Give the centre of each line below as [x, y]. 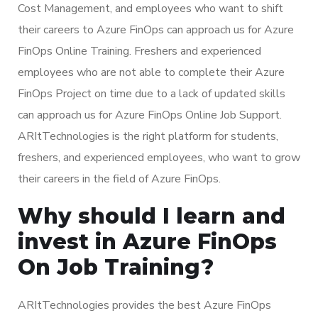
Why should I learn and [152, 216]
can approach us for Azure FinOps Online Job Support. [150, 115]
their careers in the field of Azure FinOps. [119, 179]
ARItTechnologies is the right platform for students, [148, 136]
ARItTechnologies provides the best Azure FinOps [144, 305]
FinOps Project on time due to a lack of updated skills [152, 93]
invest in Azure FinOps [147, 241]
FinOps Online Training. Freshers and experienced [139, 51]
